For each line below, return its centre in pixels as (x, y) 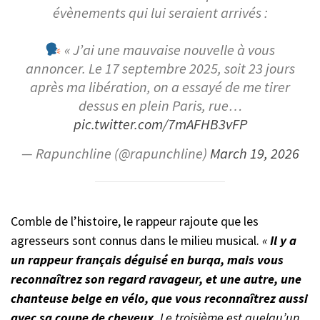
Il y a (283, 240)
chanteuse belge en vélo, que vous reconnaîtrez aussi (159, 298)
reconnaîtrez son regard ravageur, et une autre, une (156, 279)
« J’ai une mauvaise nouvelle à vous (169, 50)
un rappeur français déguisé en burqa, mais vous (147, 259)
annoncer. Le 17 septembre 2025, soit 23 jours (160, 69)
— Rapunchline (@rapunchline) (115, 154)
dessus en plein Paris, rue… (160, 106)
